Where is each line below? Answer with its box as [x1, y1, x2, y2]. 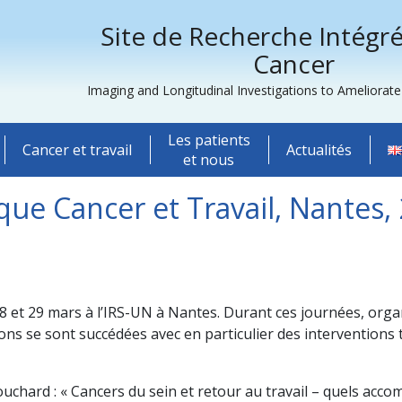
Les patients [167, 130, 250, 150]
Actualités [285, 140, 352, 160]
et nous [183, 150, 235, 170]
